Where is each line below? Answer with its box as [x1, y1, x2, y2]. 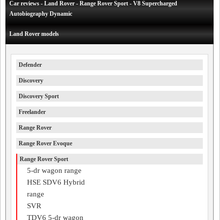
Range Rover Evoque [19, 140, 72, 147]
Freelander [19, 109, 46, 115]
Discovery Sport [19, 93, 59, 100]
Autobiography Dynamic [9, 10, 72, 17]
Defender [19, 61, 42, 68]
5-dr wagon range [27, 166, 82, 174]
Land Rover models [9, 30, 59, 37]
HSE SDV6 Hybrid [27, 178, 85, 186]
